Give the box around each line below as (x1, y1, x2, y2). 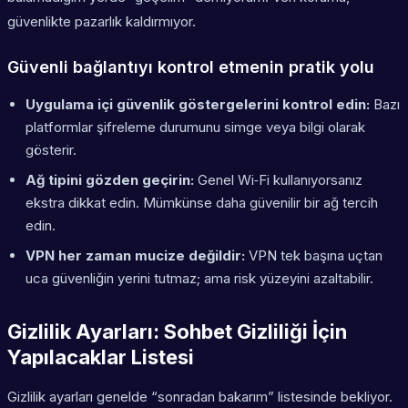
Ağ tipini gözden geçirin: (25, 171, 194, 189)
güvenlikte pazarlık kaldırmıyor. (7, 13, 196, 31)
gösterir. (25, 141, 76, 159)
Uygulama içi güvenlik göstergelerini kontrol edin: (25, 96, 370, 114)
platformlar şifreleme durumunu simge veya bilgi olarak (25, 118, 365, 137)
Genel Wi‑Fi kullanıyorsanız (194, 171, 362, 189)
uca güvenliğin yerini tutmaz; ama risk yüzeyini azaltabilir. (25, 270, 373, 288)
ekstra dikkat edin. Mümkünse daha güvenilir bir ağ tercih (25, 194, 378, 212)
